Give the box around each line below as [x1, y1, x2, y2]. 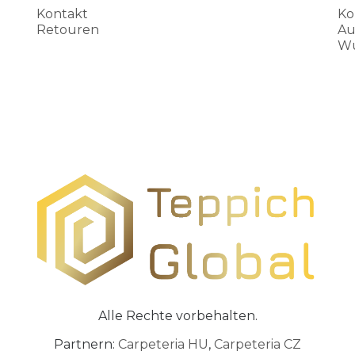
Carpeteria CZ [214, 336, 301, 352]
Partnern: [54, 336, 118, 352]
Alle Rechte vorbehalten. [97, 307, 258, 323]
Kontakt [36, 6, 88, 22]
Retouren [36, 22, 99, 38]
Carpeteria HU [118, 336, 208, 352]
